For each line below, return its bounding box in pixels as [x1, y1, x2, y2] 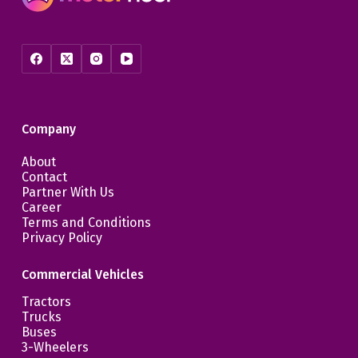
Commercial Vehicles [21, 267, 144, 283]
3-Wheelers [21, 340, 89, 356]
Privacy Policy [21, 230, 102, 246]
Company [21, 121, 76, 137]
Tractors [21, 294, 71, 310]
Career [21, 200, 62, 216]
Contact [21, 169, 67, 185]
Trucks [21, 309, 62, 325]
